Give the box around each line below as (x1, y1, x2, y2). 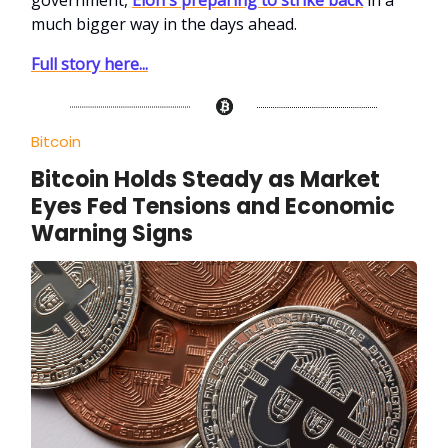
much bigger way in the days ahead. (31, 12, 297, 35)
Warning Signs (31, 217, 193, 249)
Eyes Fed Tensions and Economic (31, 190, 395, 222)
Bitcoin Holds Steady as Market (31, 163, 380, 195)
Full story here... (31, 52, 148, 75)
